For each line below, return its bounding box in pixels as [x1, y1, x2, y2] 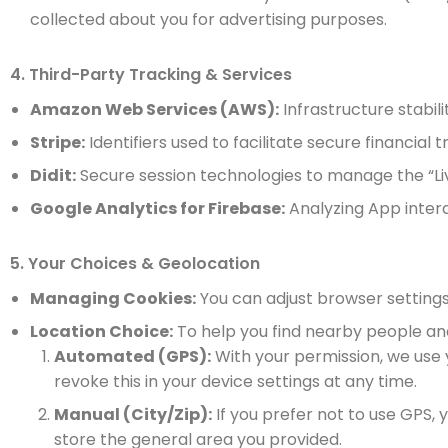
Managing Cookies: [30, 287, 196, 310]
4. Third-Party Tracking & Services [10, 63, 292, 86]
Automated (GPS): [54, 345, 211, 368]
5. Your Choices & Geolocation [10, 252, 260, 275]
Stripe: [30, 131, 85, 154]
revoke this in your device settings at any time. [54, 370, 417, 393]
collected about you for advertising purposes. [30, 8, 387, 31]
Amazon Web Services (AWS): [30, 98, 279, 121]
